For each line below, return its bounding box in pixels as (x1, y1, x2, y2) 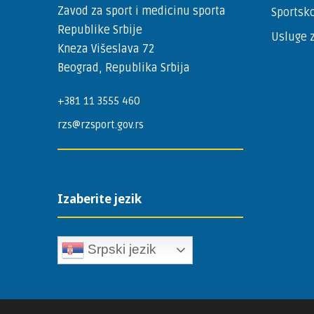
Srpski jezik (84, 241, 156, 257)
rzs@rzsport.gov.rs (57, 118, 144, 131)
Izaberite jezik (57, 190, 142, 207)
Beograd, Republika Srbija (57, 60, 190, 75)
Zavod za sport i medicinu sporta (57, 4, 226, 18)
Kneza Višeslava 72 (57, 41, 154, 56)
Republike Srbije (57, 22, 142, 37)
